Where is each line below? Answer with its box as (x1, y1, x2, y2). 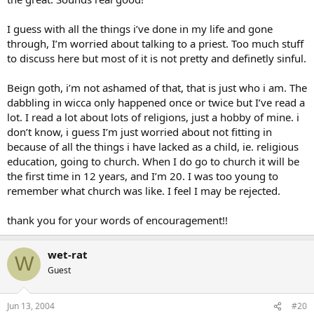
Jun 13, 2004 (7, 300, 55, 312)
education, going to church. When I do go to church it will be (7, 153, 299, 168)
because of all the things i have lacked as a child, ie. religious (7, 139, 299, 153)
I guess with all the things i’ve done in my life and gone (7, 21, 273, 36)
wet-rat (48, 247, 88, 261)
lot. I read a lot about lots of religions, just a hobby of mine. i (7, 109, 299, 124)
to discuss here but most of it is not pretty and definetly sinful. (7, 50, 306, 65)
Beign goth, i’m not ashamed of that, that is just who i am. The (7, 80, 307, 95)
